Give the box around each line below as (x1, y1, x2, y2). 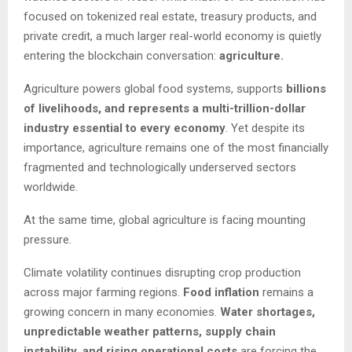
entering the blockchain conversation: (24, 48, 219, 63)
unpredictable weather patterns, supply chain (24, 324, 276, 339)
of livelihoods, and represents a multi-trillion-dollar (24, 101, 306, 115)
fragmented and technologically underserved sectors (24, 159, 296, 174)
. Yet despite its (225, 120, 305, 135)
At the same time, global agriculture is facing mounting (24, 212, 306, 227)
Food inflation (183, 284, 259, 299)
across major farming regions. (24, 284, 183, 299)
